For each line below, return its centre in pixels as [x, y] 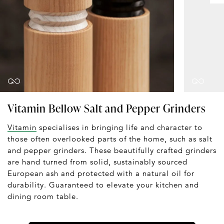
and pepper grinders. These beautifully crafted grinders [112, 150]
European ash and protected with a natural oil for [101, 173]
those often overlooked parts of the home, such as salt [110, 139]
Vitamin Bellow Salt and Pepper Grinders [106, 108]
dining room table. [43, 196]
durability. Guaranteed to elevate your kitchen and [103, 185]
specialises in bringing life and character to [119, 127]
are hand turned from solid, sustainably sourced [97, 162]
